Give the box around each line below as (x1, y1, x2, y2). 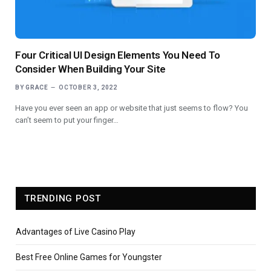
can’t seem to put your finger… (15, 115, 119, 125)
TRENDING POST (24, 192, 101, 204)
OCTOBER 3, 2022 (59, 83, 117, 91)
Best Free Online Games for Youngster (16, 252, 162, 262)
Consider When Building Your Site (15, 62, 166, 75)
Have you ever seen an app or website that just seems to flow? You (15, 103, 248, 113)
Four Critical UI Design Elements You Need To (15, 48, 221, 61)
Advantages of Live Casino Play (16, 226, 135, 237)
